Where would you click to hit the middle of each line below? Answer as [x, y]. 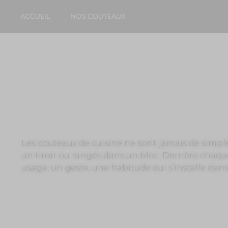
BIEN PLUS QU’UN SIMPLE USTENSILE [122, 132]
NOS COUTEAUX [98, 16]
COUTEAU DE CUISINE [68, 120]
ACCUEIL [35, 16]
